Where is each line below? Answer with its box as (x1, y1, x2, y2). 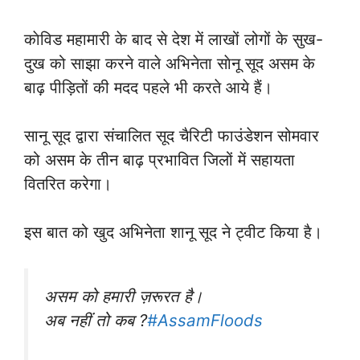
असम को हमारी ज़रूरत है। (44, 286, 203, 306)
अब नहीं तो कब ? (44, 310, 147, 330)
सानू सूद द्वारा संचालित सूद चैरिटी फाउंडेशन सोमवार (24, 126, 319, 145)
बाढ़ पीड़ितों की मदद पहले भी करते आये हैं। (24, 78, 272, 97)
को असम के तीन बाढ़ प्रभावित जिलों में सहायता (24, 150, 295, 170)
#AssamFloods (147, 310, 263, 330)
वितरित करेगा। (24, 174, 112, 194)
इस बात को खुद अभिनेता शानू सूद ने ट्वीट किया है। (24, 223, 322, 242)
